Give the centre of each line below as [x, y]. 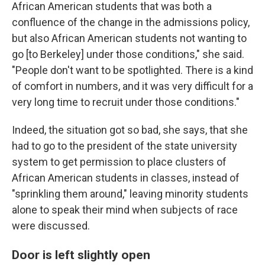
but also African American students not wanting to [129, 38]
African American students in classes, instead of [126, 177]
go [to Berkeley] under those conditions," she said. [128, 54]
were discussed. [51, 225]
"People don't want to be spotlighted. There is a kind [132, 70]
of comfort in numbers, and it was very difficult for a [132, 86]
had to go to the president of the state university [125, 146]
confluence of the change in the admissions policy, [131, 22]
